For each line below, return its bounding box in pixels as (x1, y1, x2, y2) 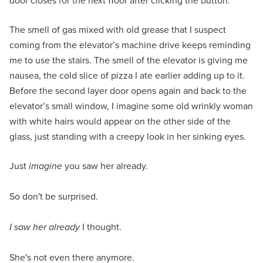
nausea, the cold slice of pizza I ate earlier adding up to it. (9, 68, 245, 82)
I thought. (80, 220, 122, 234)
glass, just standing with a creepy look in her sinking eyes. (9, 129, 246, 143)
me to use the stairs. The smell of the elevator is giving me (9, 53, 248, 67)
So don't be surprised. (9, 189, 98, 203)
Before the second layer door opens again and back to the (9, 83, 247, 97)
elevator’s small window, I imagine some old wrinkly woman (9, 99, 253, 113)
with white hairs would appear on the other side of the (9, 114, 231, 128)
